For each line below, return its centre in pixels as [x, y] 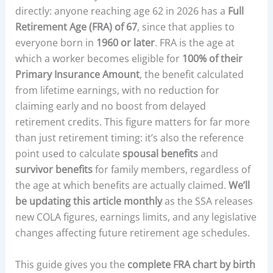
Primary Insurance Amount [77, 74]
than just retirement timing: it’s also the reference [129, 138]
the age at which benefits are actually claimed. [122, 185]
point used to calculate [69, 154]
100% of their [212, 58]
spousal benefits [160, 154]
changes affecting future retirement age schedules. [132, 233]
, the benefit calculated [191, 74]
